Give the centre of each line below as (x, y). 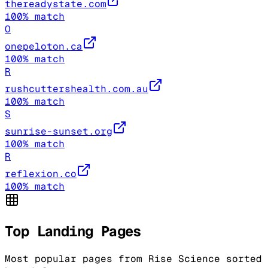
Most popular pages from (77, 258)
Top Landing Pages (73, 232)
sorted (241, 258)
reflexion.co (41, 174)
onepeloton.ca (44, 47)
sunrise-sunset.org (59, 132)
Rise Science (184, 258)
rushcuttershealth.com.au (77, 89)
